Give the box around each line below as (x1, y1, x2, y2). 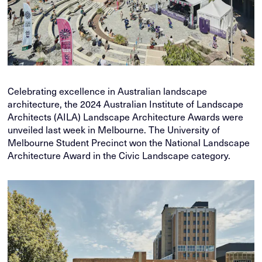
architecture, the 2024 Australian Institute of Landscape (8, 96, 244, 111)
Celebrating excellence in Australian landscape (8, 83, 208, 98)
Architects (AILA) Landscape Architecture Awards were (8, 109, 244, 123)
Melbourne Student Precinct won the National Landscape (8, 135, 250, 149)
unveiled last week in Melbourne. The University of (8, 122, 220, 136)
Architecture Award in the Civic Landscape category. (8, 147, 231, 162)
